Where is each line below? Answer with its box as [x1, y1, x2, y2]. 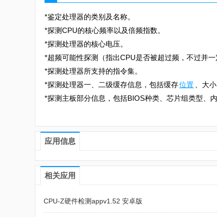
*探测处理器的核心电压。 [45, 40, 127, 48]
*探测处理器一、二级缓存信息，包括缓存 [45, 80, 178, 89]
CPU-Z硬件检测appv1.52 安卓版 [44, 197, 143, 205]
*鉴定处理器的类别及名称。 [45, 13, 135, 21]
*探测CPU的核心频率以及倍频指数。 [45, 26, 165, 34]
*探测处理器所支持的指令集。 [45, 67, 142, 75]
